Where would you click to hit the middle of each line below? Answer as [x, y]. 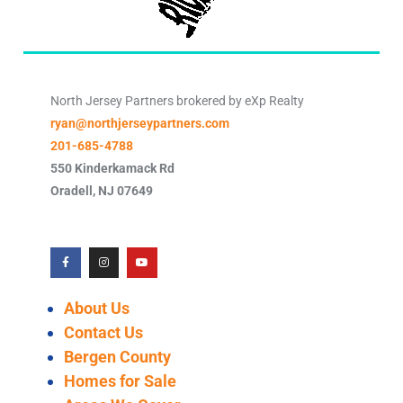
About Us [97, 308]
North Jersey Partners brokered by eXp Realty [177, 101]
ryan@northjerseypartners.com [140, 123]
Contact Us [103, 332]
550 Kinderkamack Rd [112, 168]
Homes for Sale [120, 381]
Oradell [72, 191]
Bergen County [117, 356]
